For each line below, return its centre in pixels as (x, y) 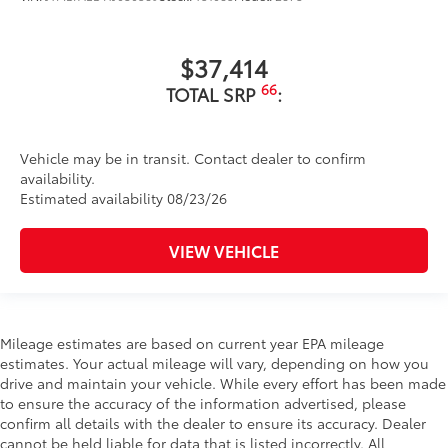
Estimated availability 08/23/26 (123, 198)
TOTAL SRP (213, 94)
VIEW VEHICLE (224, 251)
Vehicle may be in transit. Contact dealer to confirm (193, 158)
